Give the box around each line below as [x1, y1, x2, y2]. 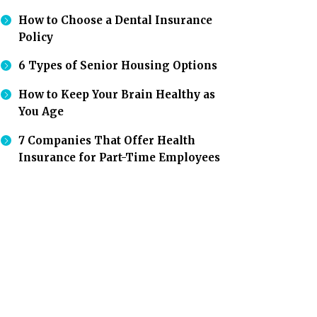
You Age [18, 105, 64, 119]
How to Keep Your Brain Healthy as [18, 88, 215, 102]
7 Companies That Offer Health [18, 133, 195, 147]
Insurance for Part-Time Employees [18, 150, 220, 164]
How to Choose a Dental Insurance [18, 13, 212, 27]
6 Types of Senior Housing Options [18, 59, 217, 73]
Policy [18, 30, 53, 44]
